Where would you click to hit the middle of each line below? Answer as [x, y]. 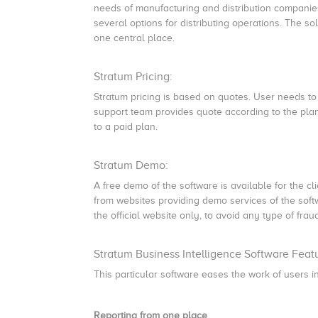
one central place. [134, 38]
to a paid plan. [127, 127]
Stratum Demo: [131, 165]
